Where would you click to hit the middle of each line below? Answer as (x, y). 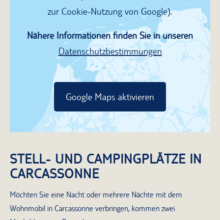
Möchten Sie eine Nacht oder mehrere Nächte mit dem (96, 195)
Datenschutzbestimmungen (110, 51)
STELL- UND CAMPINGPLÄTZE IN (106, 159)
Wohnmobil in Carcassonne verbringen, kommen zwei (92, 209)
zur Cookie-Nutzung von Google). (110, 12)
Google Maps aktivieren (110, 97)
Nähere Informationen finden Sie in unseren (110, 36)
